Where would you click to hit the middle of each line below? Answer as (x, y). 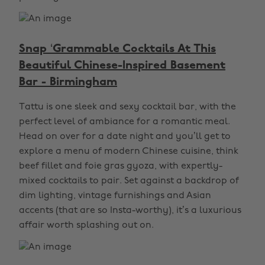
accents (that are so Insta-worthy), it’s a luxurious (130, 211)
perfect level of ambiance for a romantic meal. (125, 122)
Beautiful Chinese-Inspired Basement (122, 66)
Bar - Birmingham (68, 82)
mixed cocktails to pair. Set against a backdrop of (129, 181)
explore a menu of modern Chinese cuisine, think (129, 151)
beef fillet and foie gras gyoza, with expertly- (121, 166)
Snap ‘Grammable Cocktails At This (117, 49)
